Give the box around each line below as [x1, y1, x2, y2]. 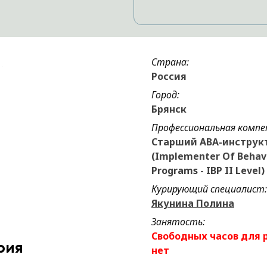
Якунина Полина [151, 197, 234, 210]
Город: [151, 88, 179, 101]
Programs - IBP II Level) [151, 164, 265, 177]
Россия [151, 70, 187, 83]
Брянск [151, 103, 187, 116]
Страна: [151, 55, 189, 69]
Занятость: [151, 215, 205, 228]
